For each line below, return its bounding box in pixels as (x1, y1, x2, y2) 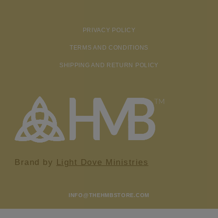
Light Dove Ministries (56, 157, 148, 167)
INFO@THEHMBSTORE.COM (69, 192, 149, 198)
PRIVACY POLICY (82, 26, 136, 34)
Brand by (15, 157, 56, 167)
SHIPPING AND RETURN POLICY (59, 61, 159, 69)
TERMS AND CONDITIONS (70, 44, 148, 51)
